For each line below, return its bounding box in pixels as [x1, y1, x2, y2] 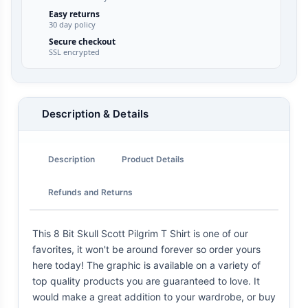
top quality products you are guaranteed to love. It [32, 275, 260, 287]
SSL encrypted [48, 47, 100, 58]
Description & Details [42, 107, 149, 121]
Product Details [122, 153, 184, 164]
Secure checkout [48, 36, 115, 48]
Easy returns [48, 8, 100, 21]
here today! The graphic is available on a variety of [32, 259, 261, 272]
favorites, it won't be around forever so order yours [32, 243, 261, 256]
